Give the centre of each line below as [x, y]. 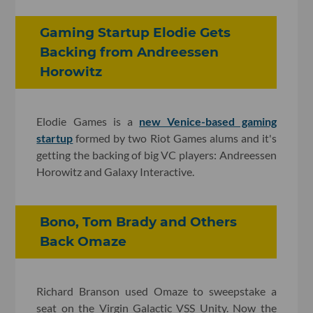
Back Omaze [83, 241]
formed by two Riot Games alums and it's [175, 138]
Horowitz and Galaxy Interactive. [116, 172]
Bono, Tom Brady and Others [139, 222]
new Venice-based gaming [208, 121]
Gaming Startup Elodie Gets [136, 33]
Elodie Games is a [88, 121]
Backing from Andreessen [130, 52]
